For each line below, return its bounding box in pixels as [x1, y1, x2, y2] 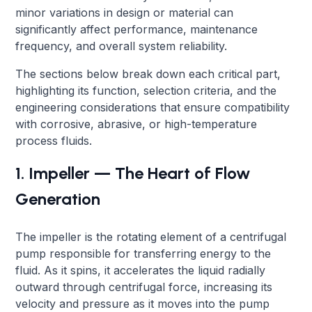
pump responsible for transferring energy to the [15, 246, 272, 260]
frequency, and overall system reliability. [15, 38, 228, 53]
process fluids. [15, 133, 93, 148]
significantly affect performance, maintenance [15, 22, 258, 36]
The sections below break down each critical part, [15, 66, 281, 81]
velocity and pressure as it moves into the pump [15, 296, 270, 311]
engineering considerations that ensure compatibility [15, 100, 290, 114]
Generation [15, 188, 101, 209]
